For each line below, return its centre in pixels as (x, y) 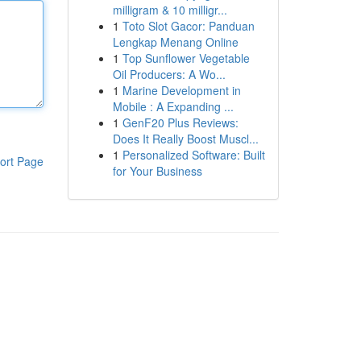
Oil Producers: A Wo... (169, 74)
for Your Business (157, 171)
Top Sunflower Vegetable (186, 58)
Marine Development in (181, 90)
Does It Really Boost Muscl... (185, 139)
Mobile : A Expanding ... (173, 106)
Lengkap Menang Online (175, 42)
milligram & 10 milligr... (170, 10)
